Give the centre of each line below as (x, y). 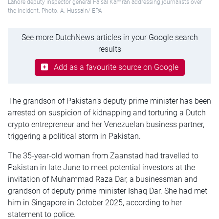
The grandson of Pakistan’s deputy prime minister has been (109, 101)
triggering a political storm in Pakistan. (74, 136)
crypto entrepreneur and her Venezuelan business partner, (106, 124)
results (109, 49)
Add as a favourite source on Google (116, 67)
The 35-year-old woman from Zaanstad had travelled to (103, 155)
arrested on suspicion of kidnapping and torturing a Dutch (107, 112)
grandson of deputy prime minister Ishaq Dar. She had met (108, 191)
